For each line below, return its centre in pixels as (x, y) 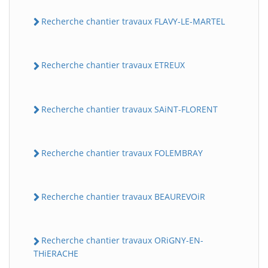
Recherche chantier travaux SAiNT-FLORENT (130, 109)
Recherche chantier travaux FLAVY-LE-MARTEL (133, 22)
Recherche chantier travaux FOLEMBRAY (122, 153)
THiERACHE (56, 253)
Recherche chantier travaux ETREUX (113, 65)
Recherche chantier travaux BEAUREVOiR (123, 197)
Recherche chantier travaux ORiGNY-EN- (122, 240)
